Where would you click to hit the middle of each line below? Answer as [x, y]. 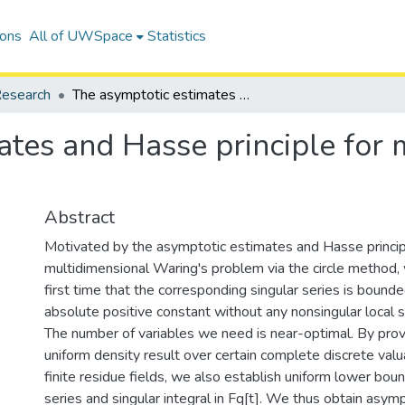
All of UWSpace [80, 36]
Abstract [80, 217]
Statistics [176, 36]
